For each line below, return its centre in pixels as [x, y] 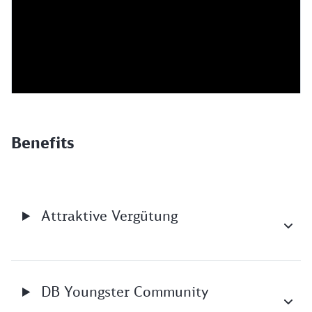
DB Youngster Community [123, 291]
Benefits [43, 142]
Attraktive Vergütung [108, 215]
